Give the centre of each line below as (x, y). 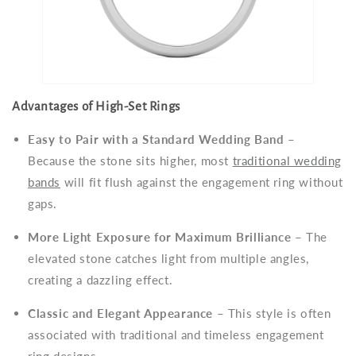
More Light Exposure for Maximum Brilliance (160, 236)
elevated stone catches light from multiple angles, (169, 258)
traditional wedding (287, 160)
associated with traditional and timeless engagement (176, 334)
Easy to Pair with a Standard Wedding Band (156, 139)
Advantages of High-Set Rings (96, 106)
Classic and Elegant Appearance (120, 313)
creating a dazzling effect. (101, 279)
